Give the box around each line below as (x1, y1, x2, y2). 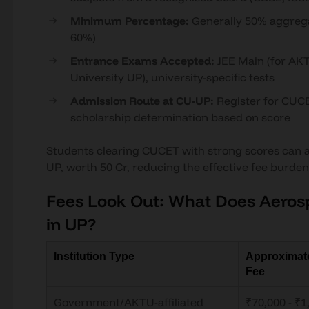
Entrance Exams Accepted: (70, 54, 217, 68)
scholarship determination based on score (70, 110, 290, 124)
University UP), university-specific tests (70, 70, 275, 84)
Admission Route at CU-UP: (70, 94, 217, 108)
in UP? (46, 214, 96, 235)
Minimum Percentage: (70, 14, 192, 28)
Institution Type (53, 250, 134, 262)
